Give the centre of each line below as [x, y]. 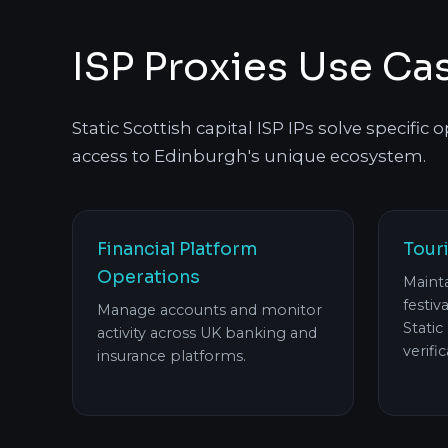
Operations [148, 277]
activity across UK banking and [207, 333]
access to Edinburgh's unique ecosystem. [249, 156]
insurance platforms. [171, 356]
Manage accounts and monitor [209, 310]
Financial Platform [177, 249]
